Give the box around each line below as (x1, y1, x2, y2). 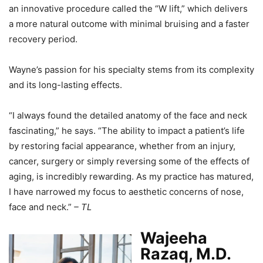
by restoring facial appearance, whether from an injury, (9, 140, 235, 151)
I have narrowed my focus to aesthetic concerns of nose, (9, 186, 244, 197)
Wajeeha (140, 228, 207, 248)
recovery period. (9, 33, 77, 45)
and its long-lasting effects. (9, 79, 124, 90)
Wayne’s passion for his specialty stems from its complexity (9, 63, 254, 75)
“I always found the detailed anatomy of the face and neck (9, 109, 247, 121)
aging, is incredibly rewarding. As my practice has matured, (9, 170, 254, 182)
